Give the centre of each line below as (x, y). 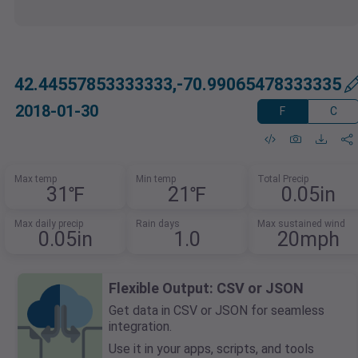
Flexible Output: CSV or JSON (206, 288)
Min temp (156, 179)
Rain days (158, 224)
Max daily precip (49, 224)
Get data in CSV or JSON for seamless (217, 311)
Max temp (36, 179)
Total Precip (282, 179)
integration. (140, 327)
